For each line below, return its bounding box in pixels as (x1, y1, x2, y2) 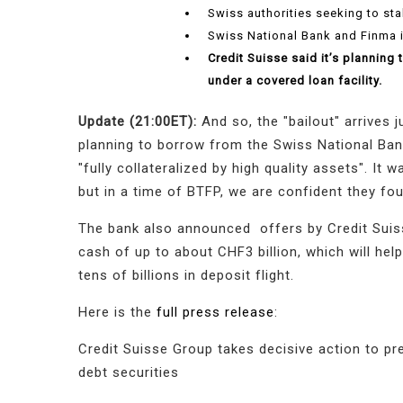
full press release (157, 304, 274, 321)
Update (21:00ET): (78, 113, 201, 130)
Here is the (78, 304, 157, 321)
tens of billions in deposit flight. (78, 267, 294, 284)
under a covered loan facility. (208, 74, 383, 88)
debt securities (78, 364, 179, 381)
